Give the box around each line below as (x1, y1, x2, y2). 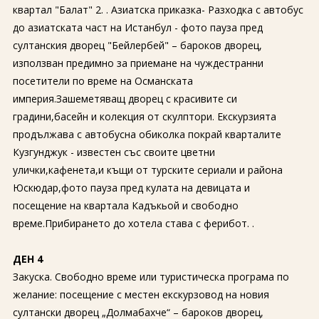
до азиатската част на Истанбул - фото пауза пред (12, 21, 263, 34)
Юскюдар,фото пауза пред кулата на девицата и (12, 181, 250, 194)
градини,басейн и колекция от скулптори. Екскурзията (12, 110, 276, 123)
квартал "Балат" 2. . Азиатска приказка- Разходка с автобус (12, 3, 303, 16)
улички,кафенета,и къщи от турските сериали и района (12, 163, 283, 177)
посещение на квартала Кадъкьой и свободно (12, 199, 239, 212)
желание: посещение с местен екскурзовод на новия (12, 288, 269, 301)
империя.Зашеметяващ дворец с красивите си (12, 92, 237, 105)
